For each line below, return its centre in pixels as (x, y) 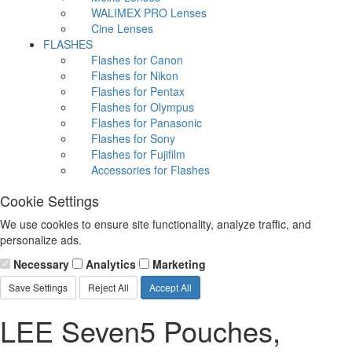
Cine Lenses (122, 28)
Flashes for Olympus (143, 107)
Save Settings (38, 287)
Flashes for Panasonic (147, 123)
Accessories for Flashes (150, 170)
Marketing (178, 264)
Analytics (109, 264)
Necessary (40, 264)
